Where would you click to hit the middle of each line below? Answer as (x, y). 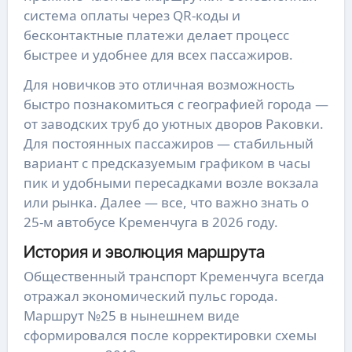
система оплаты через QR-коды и (132, 15)
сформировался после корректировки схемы (170, 335)
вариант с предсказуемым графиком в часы (167, 163)
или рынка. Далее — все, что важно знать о (166, 202)
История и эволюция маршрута (144, 251)
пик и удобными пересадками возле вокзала (171, 182)
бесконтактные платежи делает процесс (156, 35)
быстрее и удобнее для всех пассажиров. (158, 54)
